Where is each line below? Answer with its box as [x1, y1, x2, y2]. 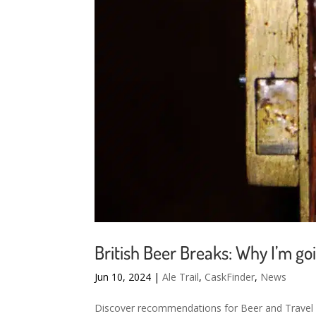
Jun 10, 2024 [95, 269, 152, 284]
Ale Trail [162, 269, 200, 284]
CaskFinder [205, 269, 255, 284]
